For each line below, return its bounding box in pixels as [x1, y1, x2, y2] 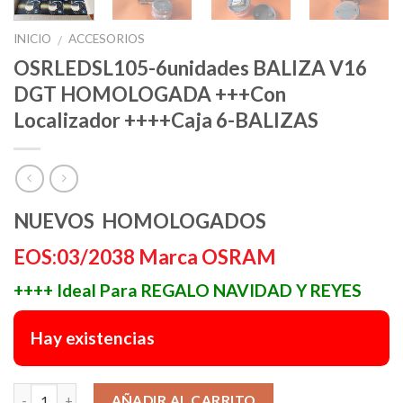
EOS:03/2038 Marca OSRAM [13, 244, 276, 269]
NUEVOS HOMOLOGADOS [13, 208, 266, 233]
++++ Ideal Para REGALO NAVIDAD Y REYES [13, 279, 362, 300]
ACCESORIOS [68, 31, 146, 47]
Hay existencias [31, 327, 156, 348]
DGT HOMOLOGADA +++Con [13, 81, 286, 106]
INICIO [13, 31, 51, 47]
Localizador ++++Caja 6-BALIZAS [13, 107, 318, 132]
